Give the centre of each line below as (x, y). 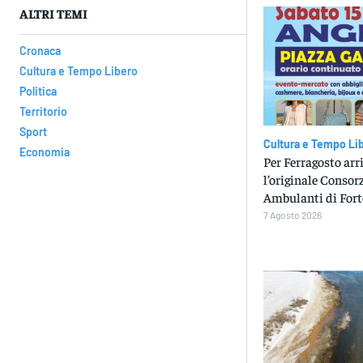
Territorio (43, 112)
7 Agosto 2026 (292, 214)
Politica (38, 92)
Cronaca (40, 51)
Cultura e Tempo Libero (79, 71)
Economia (45, 152)
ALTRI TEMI (53, 13)
